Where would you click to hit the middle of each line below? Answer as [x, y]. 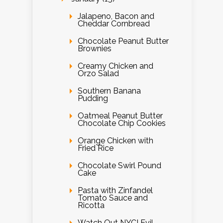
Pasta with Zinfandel [115, 190]
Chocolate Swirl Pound [119, 165]
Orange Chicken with [115, 140]
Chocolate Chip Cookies [122, 123]
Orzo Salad [98, 73]
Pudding [93, 98]
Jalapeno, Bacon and [116, 16]
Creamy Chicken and [115, 66]
